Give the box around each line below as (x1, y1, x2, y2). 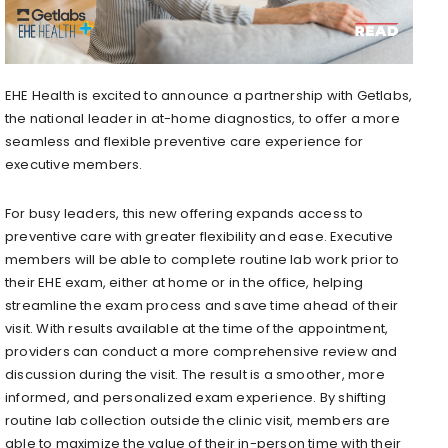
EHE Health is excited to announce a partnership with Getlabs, (5, 85, 413, 105)
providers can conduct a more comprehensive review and (5, 341, 398, 361)
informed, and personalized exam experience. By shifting (5, 387, 387, 407)
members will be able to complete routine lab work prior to (5, 249, 400, 269)
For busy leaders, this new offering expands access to (5, 203, 364, 223)
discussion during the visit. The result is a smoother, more (5, 364, 385, 384)
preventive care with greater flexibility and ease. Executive (5, 226, 394, 246)
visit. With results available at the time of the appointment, (5, 318, 389, 338)
